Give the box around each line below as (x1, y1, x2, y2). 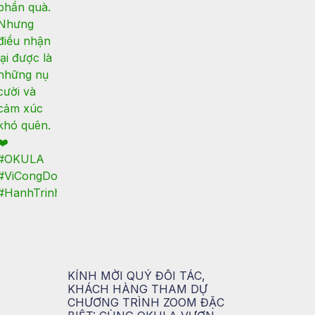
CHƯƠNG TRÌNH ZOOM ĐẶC (67, 295, 224, 310)
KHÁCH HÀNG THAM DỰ (67, 282, 207, 297)
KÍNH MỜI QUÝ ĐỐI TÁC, (67, 269, 205, 283)
